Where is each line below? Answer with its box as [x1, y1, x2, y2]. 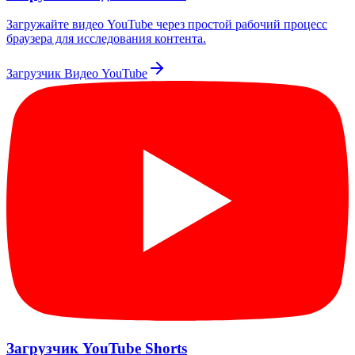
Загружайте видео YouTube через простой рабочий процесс [6, 17, 327, 32]
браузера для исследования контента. [6, 32, 206, 46]
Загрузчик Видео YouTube [6, 67, 147, 81]
